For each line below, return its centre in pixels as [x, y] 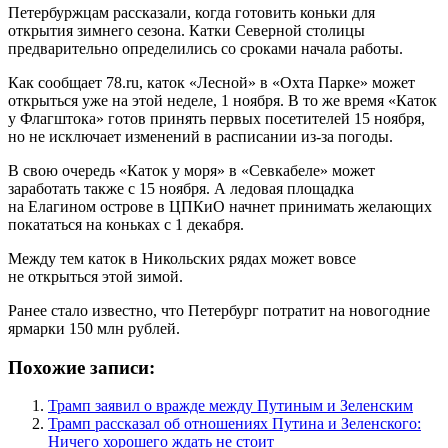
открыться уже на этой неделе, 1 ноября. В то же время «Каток [222, 100]
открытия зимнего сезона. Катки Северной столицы [186, 30]
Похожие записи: [81, 367]
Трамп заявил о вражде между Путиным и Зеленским [230, 406]
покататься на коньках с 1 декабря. [126, 224]
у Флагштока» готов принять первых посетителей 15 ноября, [216, 118]
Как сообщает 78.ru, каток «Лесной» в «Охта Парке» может [211, 82]
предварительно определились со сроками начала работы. [205, 48]
